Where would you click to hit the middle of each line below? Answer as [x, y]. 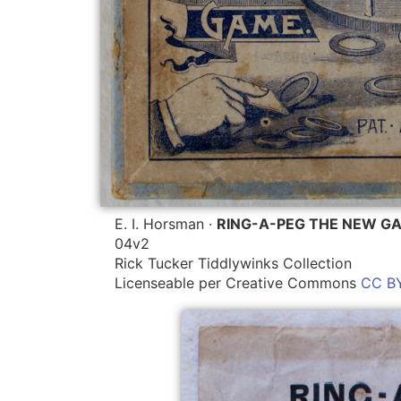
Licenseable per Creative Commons [238, 282]
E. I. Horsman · [166, 223]
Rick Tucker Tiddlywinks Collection [233, 263]
